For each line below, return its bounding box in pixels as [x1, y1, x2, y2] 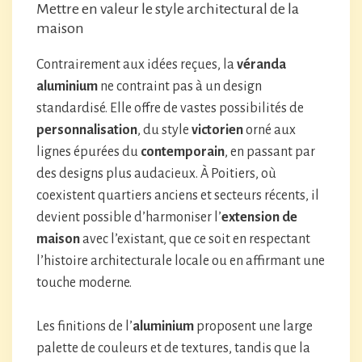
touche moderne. [36, 276, 132, 290]
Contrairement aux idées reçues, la [36, 57, 237, 72]
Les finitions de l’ [36, 319, 133, 334]
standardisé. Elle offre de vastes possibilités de [36, 101, 304, 116]
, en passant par [225, 145, 315, 159]
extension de [221, 210, 297, 225]
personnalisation [36, 123, 137, 137]
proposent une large [194, 319, 313, 334]
